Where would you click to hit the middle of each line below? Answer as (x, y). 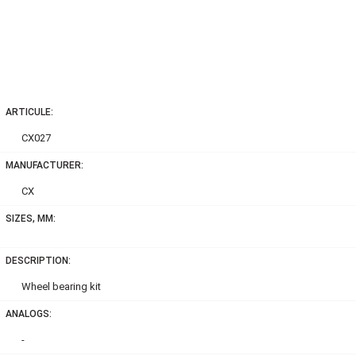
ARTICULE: (29, 112)
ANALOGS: (28, 313)
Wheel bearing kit (61, 286)
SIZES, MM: (30, 218)
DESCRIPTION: (38, 260)
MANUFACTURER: (44, 165)
